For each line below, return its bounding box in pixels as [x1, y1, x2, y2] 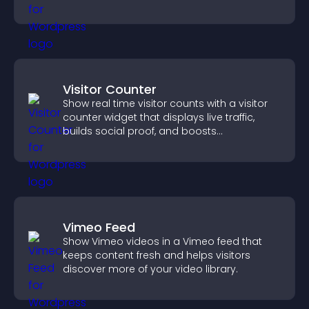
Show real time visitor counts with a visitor [63, 97, 268, 110]
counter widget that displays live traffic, [63, 110, 255, 124]
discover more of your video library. [63, 262, 238, 276]
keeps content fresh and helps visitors [63, 248, 250, 262]
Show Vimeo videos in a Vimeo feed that [63, 235, 262, 248]
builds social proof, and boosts [63, 124, 217, 138]
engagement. [63, 138, 130, 152]
